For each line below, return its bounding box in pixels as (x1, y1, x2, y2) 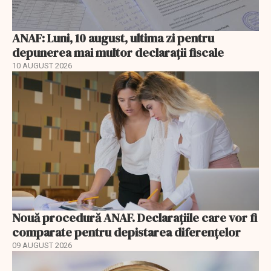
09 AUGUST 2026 (12, 240, 72, 250)
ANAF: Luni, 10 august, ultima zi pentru (12, 30, 214, 47)
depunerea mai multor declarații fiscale (12, 44, 224, 62)
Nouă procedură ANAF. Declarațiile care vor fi (12, 209, 257, 226)
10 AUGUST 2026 (12, 61, 72, 71)
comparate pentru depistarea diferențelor (12, 223, 241, 241)
